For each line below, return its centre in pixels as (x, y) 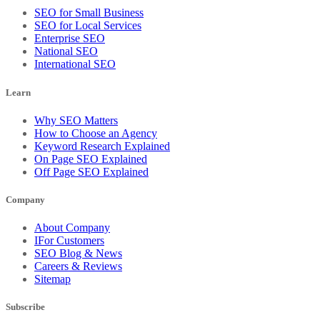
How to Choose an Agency (96, 133)
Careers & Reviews (78, 266)
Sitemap (52, 279)
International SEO (75, 64)
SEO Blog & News (78, 254)
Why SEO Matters (76, 120)
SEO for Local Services (88, 26)
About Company (72, 228)
